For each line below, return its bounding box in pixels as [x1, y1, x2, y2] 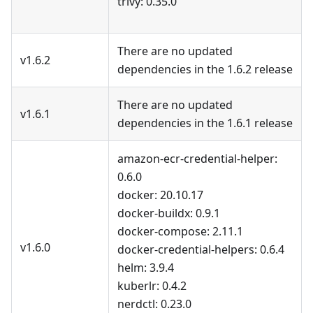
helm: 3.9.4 [117, 260, 174, 276]
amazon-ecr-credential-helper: [117, 151, 277, 167]
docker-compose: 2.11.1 [117, 224, 243, 240]
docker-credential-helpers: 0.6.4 [117, 242, 284, 258]
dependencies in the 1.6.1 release [117, 115, 293, 131]
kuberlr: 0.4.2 [117, 278, 187, 294]
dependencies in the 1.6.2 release [117, 61, 293, 78]
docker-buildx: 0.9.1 [117, 205, 220, 221]
